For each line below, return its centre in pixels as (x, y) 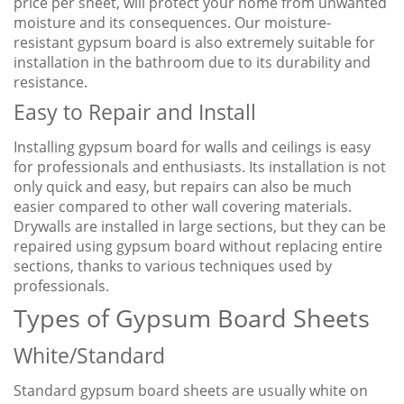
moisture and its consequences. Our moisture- (172, 23)
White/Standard (89, 356)
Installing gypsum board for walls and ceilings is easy (192, 147)
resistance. (50, 83)
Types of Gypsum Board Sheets (192, 318)
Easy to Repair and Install (135, 112)
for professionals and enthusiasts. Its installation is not (200, 167)
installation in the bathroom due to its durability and (192, 63)
